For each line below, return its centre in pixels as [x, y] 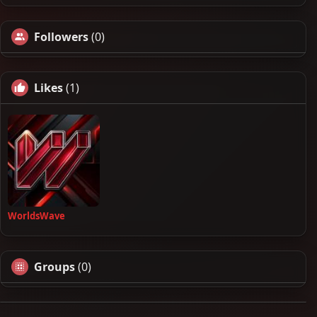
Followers [61, 36]
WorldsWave [36, 215]
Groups [54, 266]
